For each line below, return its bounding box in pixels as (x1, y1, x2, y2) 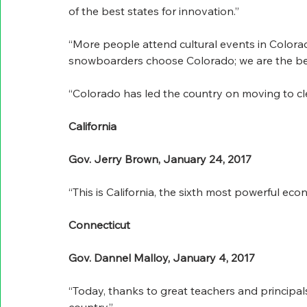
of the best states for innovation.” (69, 4, 239, 19)
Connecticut (69, 218, 130, 232)
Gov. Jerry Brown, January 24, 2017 (69, 152, 251, 167)
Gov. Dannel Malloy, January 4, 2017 (69, 251, 255, 265)
